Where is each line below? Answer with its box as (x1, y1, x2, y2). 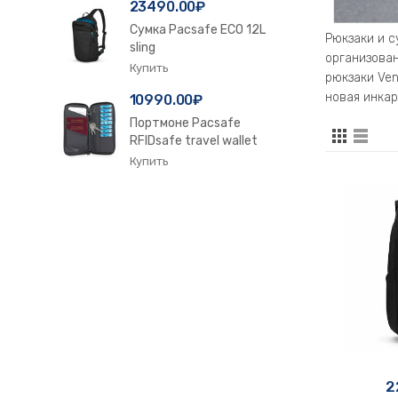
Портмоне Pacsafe (129, 115, 241, 131)
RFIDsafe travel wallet (129, 133, 258, 148)
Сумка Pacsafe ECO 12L (129, 22, 266, 37)
